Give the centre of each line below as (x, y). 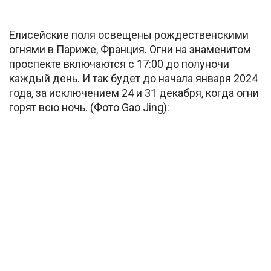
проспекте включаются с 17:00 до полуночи (119, 64)
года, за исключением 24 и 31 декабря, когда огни (134, 93)
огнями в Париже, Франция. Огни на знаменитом (130, 49)
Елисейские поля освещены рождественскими (129, 34)
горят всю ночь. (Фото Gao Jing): (89, 107)
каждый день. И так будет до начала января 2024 (133, 78)
